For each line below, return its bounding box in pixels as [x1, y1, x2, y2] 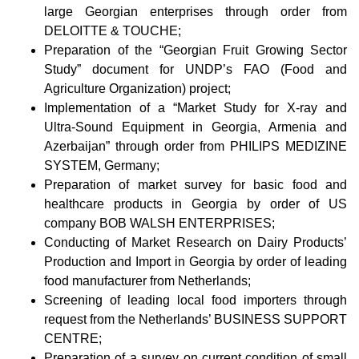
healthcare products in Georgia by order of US [44, 196, 347, 211]
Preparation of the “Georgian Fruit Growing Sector [44, 42, 347, 57]
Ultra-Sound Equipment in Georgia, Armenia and [44, 119, 347, 134]
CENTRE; [44, 331, 102, 345]
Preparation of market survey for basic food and [44, 177, 347, 192]
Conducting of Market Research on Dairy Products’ [44, 235, 347, 249]
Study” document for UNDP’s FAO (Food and [44, 62, 347, 76]
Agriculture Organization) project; [44, 81, 231, 95]
